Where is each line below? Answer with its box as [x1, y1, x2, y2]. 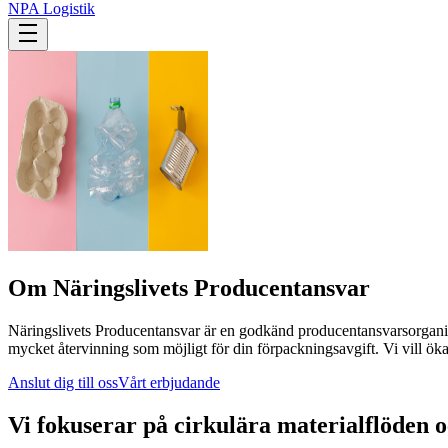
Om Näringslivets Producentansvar [8, 274, 370, 301]
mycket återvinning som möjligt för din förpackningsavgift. [8, 339, 383, 357]
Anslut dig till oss [8, 373, 118, 391]
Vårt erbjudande [118, 373, 220, 391]
